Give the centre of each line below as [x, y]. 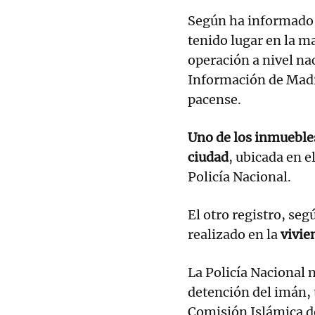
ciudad [208, 157]
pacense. [214, 99]
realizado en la [233, 234]
